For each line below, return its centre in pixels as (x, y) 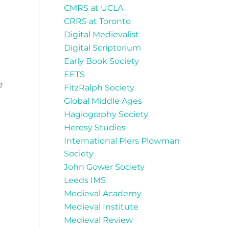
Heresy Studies (95, 128)
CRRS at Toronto (97, 21)
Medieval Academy (103, 194)
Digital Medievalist (101, 35)
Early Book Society (101, 61)
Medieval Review (98, 220)
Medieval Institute (101, 207)
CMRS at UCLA (94, 8)
